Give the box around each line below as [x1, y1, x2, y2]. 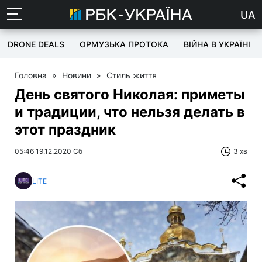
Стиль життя [106, 70, 157, 80]
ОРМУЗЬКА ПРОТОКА [80, 39, 168, 49]
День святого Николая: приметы [15, 86, 245, 103]
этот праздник [15, 121, 116, 138]
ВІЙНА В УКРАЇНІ [184, 39, 250, 49]
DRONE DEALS [8, 39, 64, 49]
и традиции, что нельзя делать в [15, 104, 245, 120]
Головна [15, 70, 47, 80]
